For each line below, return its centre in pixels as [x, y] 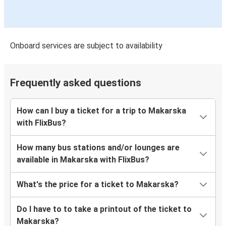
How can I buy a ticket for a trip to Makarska [101, 111]
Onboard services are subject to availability [86, 46]
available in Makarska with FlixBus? [83, 160]
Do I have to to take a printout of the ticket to [104, 209]
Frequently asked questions [76, 83]
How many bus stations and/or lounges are [98, 148]
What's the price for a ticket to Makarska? [98, 185]
